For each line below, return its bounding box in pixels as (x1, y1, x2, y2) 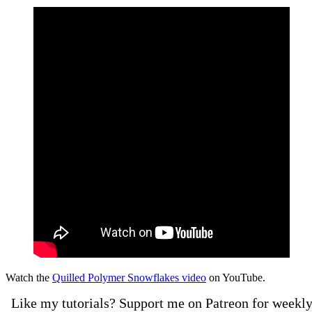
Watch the (6, 271, 52, 283)
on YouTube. (206, 271, 265, 283)
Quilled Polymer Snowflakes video (52, 271, 206, 283)
